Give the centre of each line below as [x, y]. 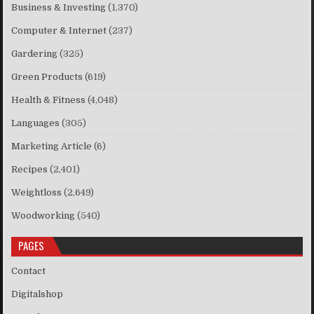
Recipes [30, 170]
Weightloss [37, 193]
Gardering [35, 54]
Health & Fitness [49, 100]
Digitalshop [37, 294]
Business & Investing [59, 8]
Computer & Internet [59, 31]
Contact [29, 271]
